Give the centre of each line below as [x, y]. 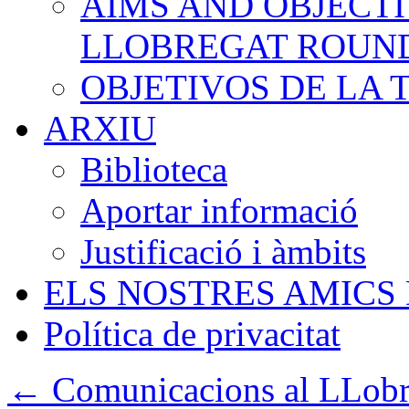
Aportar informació [219, 210]
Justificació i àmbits [223, 252]
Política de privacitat [192, 334]
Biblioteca [154, 169]
